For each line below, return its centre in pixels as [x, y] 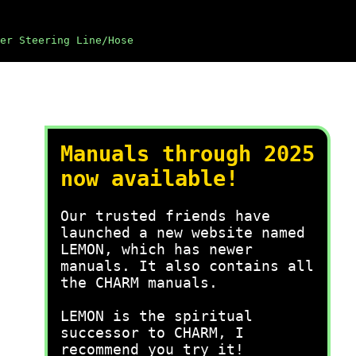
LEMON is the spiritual [157, 316]
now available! [149, 178]
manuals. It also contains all [187, 266]
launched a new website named [183, 232]
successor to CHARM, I [152, 333]
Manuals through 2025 [188, 154]
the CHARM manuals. [139, 282]
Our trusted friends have [165, 216]
